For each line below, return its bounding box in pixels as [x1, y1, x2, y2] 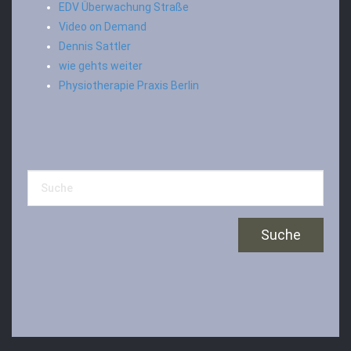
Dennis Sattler [59, 40, 131, 52]
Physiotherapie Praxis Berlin [59, 79, 199, 92]
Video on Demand [59, 20, 147, 33]
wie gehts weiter [59, 60, 143, 72]
